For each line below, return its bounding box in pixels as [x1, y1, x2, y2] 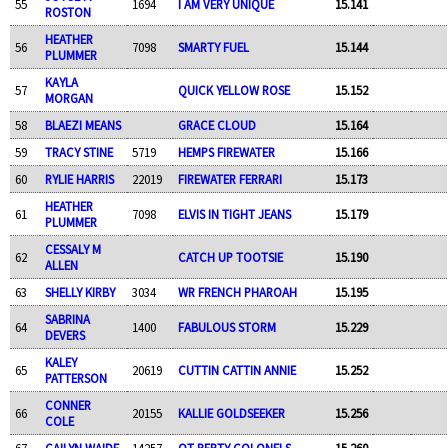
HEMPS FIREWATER [177, 143, 275, 160]
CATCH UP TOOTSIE [177, 248, 283, 265]
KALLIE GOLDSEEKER [177, 404, 285, 421]
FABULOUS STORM [177, 318, 276, 335]
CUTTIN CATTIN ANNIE [177, 361, 296, 378]
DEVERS [44, 326, 85, 343]
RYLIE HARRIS [44, 170, 114, 187]
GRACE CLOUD [177, 116, 256, 133]
